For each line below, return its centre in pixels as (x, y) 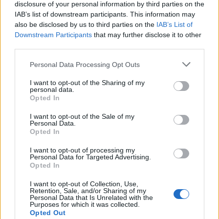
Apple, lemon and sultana (157, 71)
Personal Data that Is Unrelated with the (91, 197)
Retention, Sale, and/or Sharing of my (88, 191)
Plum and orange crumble (53, 204)
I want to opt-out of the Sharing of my (87, 83)
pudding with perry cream (159, 80)
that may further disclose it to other (147, 35)
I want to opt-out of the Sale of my (82, 116)
